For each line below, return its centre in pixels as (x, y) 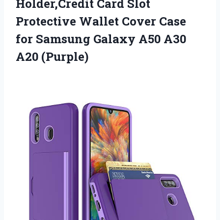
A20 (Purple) (52, 56)
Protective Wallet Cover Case (101, 21)
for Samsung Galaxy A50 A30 (101, 39)
